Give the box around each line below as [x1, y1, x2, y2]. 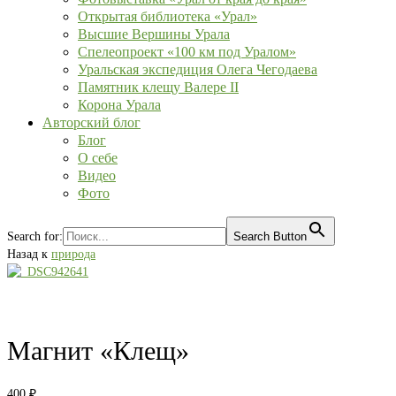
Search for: [7, 230, 63, 243]
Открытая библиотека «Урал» [78, 9, 257, 24]
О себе [78, 150, 118, 165]
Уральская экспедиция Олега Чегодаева [78, 62, 317, 77]
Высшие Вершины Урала [78, 27, 230, 42]
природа [51, 247, 95, 261]
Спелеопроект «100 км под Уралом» [78, 44, 296, 59]
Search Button [233, 230, 307, 243]
